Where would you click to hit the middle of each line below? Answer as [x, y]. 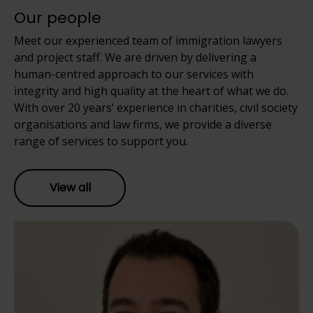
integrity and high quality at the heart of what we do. [151, 90]
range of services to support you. [101, 141]
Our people [58, 17]
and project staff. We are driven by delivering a [135, 57]
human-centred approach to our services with [134, 74]
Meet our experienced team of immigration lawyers [148, 40]
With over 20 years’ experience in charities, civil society [156, 107]
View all [70, 187]
